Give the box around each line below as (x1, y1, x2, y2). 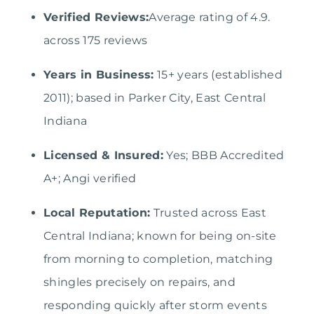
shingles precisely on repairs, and (43, 275, 235, 289)
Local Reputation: (43, 206, 151, 220)
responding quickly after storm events (43, 299, 267, 313)
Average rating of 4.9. (149, 11, 271, 25)
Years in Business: (43, 68, 154, 82)
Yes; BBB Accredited (163, 149, 285, 163)
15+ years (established (153, 68, 283, 82)
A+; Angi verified (43, 172, 137, 186)
